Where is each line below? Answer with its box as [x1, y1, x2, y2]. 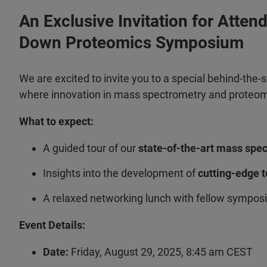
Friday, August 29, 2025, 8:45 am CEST [69, 246, 253, 258]
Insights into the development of [43, 167, 198, 179]
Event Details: [19, 219, 85, 231]
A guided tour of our [43, 142, 138, 154]
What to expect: [19, 115, 94, 128]
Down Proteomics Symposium [19, 33, 244, 52]
